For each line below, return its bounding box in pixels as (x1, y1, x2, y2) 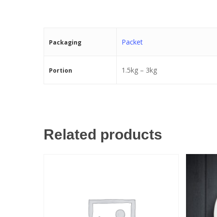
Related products (44, 126, 162, 142)
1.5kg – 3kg (122, 65, 157, 75)
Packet (122, 37, 143, 46)
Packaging (49, 38, 81, 46)
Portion (49, 66, 72, 75)
